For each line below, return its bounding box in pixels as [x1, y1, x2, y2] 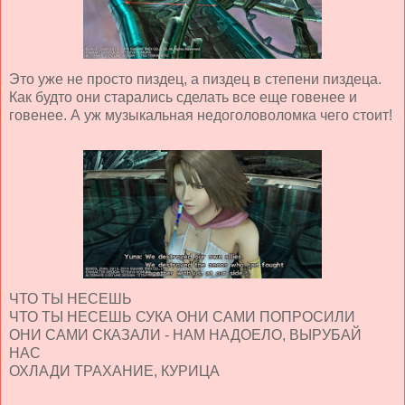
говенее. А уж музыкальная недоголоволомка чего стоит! [9, 107, 392, 123]
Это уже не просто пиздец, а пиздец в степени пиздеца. [9, 71, 381, 87]
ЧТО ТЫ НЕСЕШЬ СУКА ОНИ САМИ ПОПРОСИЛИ [9, 308, 355, 325]
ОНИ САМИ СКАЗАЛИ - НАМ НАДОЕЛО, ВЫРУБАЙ [9, 326, 362, 343]
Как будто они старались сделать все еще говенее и [9, 89, 357, 105]
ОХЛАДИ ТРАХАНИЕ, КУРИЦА [9, 363, 220, 379]
